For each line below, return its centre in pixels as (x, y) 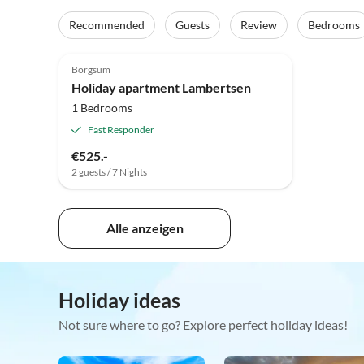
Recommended (107, 25)
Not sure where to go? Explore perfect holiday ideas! (203, 325)
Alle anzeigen (145, 228)
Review (259, 25)
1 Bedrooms (102, 108)
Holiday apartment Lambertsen (161, 88)
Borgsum (91, 70)
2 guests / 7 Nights (109, 172)
